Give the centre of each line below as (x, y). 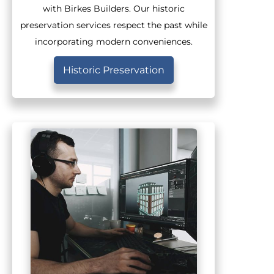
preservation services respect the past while (113, 25)
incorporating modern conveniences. (113, 41)
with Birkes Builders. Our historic (113, 8)
